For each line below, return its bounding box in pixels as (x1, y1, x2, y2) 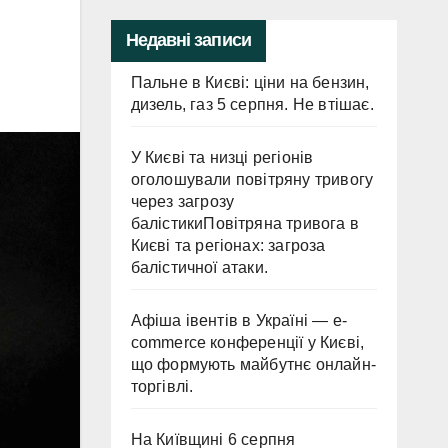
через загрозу (130, 193, 235, 210)
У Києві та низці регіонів (130, 149, 314, 166)
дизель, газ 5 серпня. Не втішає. (130, 96, 374, 113)
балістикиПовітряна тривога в (130, 215, 360, 232)
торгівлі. (130, 378, 194, 395)
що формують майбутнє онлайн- (130, 356, 377, 373)
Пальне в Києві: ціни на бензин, (130, 74, 370, 91)
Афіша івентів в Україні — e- (130, 312, 348, 329)
